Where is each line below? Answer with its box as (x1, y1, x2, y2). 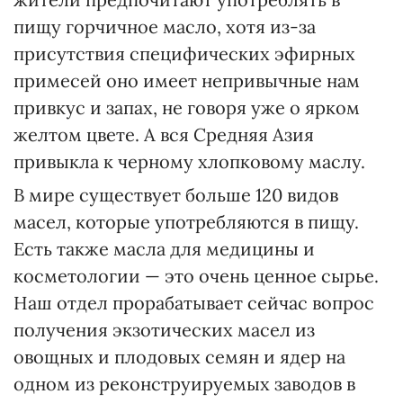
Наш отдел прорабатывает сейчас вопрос (13, 291, 374, 314)
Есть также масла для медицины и (13, 237, 315, 260)
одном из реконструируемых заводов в (13, 372, 355, 395)
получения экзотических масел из (13, 318, 315, 341)
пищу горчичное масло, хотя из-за (13, 15, 316, 38)
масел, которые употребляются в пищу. (13, 210, 359, 233)
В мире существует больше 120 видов (13, 184, 338, 206)
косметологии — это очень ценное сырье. (13, 264, 379, 287)
